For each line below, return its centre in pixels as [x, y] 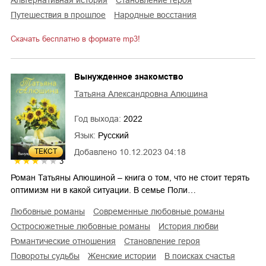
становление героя [165, 241]
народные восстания [158, 15]
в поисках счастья [202, 256]
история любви [191, 226]
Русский [113, 135]
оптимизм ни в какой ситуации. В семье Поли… [103, 190]
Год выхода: [99, 118]
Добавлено [96, 152]
